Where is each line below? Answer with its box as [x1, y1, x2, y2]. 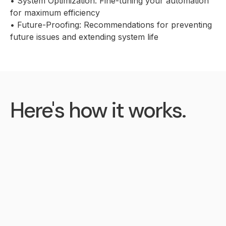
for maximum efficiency [10, 8, 100, 18]
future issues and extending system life [10, 32, 158, 42]
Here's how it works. [10, 96, 186, 124]
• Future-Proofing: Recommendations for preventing [10, 20, 212, 30]
